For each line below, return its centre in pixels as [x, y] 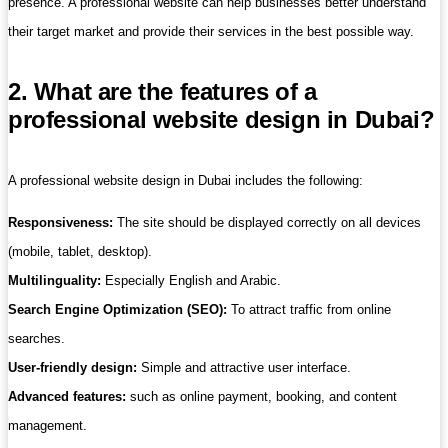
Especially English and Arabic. [191, 281]
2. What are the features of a [162, 92]
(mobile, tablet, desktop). [80, 252]
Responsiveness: [60, 223]
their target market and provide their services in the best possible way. [211, 32]
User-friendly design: [72, 368]
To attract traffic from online [309, 310]
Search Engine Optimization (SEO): [117, 310]
